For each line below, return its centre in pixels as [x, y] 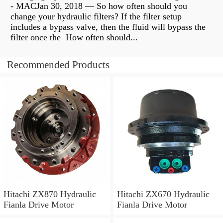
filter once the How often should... [74, 38]
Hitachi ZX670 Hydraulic [163, 194]
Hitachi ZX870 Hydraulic [50, 194]
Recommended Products [58, 65]
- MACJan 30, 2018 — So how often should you [99, 6]
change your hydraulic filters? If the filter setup [96, 17]
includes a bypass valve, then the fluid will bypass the [108, 27]
